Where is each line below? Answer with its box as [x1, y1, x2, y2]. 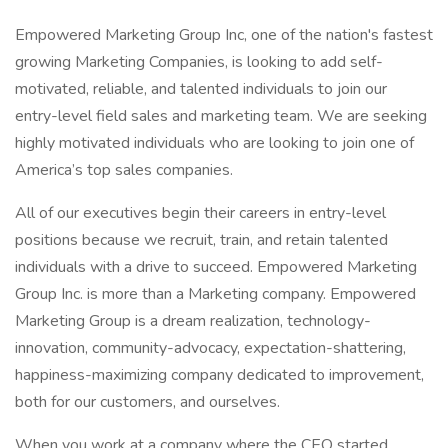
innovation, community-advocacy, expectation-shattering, [15, 337, 406, 359]
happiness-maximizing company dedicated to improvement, [15, 364, 424, 386]
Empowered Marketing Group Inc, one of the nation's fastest [15, 24, 433, 46]
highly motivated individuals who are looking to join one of [15, 132, 414, 154]
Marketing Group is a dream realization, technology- [15, 310, 371, 332]
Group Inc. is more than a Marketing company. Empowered [15, 283, 416, 305]
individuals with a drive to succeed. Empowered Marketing [15, 256, 417, 278]
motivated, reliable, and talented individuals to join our [15, 78, 387, 100]
